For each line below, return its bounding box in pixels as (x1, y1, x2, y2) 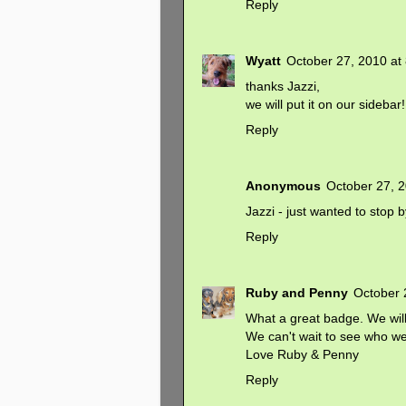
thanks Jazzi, (246, 79, 320, 94)
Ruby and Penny (246, 285, 348, 301)
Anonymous (246, 179, 321, 194)
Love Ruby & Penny (246, 347, 359, 362)
